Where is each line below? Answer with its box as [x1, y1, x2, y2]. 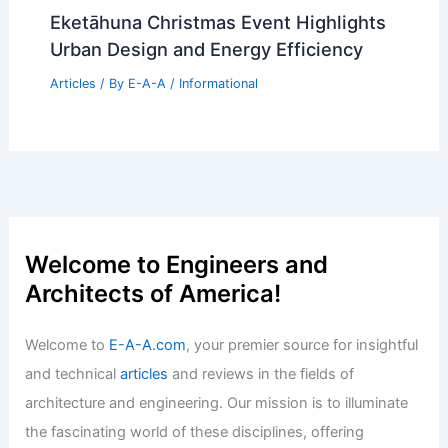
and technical [25, 365, 121, 384]
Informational [178, 75, 258, 91]
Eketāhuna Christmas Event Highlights [49, 10, 386, 33]
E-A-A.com [109, 336, 187, 355]
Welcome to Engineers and [25, 249, 329, 279]
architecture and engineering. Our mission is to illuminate [25, 394, 409, 413]
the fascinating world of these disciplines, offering [25, 423, 365, 442]
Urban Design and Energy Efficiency [49, 37, 363, 60]
